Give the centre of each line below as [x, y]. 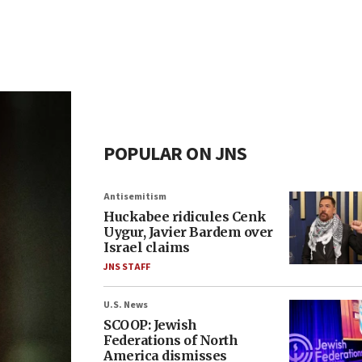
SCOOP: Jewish [150, 325]
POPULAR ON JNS [175, 154]
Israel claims [147, 247]
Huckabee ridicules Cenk [185, 217]
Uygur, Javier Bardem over [188, 232]
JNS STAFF [127, 267]
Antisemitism [135, 197]
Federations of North [170, 340]
